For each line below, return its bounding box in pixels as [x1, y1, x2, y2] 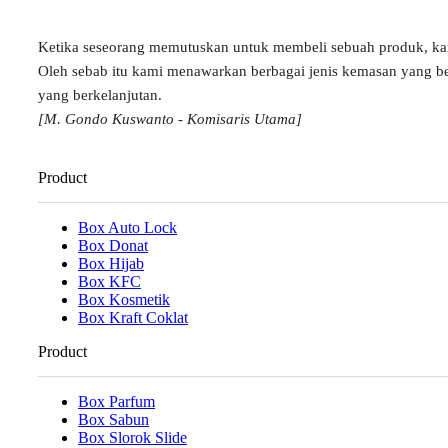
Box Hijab [78, 254, 144, 272]
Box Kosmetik [78, 290, 170, 308]
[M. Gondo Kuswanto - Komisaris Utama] [38, 111, 302, 128]
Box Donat [78, 236, 148, 254]
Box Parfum [78, 392, 155, 410]
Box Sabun [78, 410, 149, 428]
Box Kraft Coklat [78, 308, 188, 326]
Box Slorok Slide [78, 428, 187, 446]
